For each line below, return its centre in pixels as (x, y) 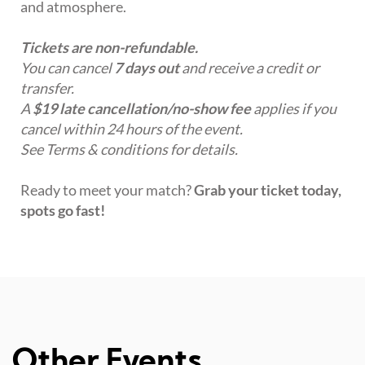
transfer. (47, 88)
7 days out (147, 68)
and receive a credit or (249, 68)
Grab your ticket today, (268, 190)
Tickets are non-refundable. (109, 48)
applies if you (294, 109)
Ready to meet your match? (107, 190)
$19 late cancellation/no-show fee (142, 109)
